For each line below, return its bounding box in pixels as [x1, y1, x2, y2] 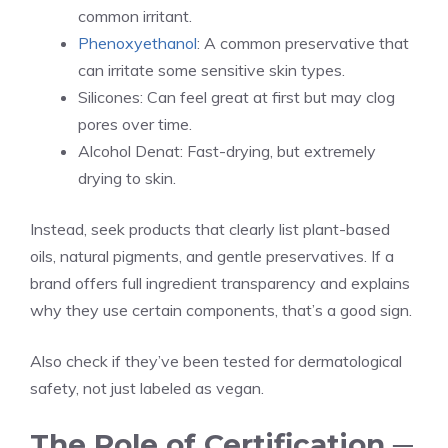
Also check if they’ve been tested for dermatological [30, 351, 402, 372]
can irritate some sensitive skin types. [78, 60, 345, 81]
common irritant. [78, 6, 192, 27]
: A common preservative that [197, 33, 409, 54]
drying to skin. [78, 168, 176, 189]
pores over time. [78, 114, 192, 135]
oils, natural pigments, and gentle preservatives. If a [30, 246, 394, 267]
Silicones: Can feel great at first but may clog [78, 87, 395, 108]
